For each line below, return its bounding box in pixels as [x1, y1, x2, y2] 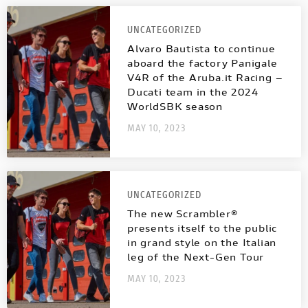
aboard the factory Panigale [127, 56, 278, 70]
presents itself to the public [127, 221, 278, 235]
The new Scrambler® [127, 207, 238, 221]
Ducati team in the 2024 [127, 85, 258, 99]
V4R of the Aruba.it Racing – [127, 71, 283, 85]
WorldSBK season [127, 100, 223, 113]
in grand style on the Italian [127, 236, 277, 250]
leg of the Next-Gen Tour [127, 250, 265, 264]
